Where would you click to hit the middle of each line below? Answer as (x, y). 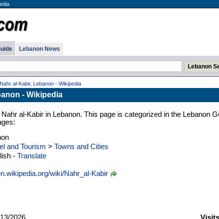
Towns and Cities (81, 146)
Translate (32, 156)
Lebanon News (39, 49)
